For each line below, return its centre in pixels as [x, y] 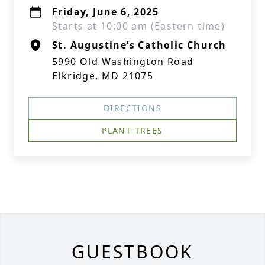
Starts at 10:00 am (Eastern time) [139, 26]
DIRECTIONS [132, 108]
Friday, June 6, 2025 [105, 12]
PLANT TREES [132, 130]
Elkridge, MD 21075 [103, 76]
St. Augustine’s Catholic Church [139, 45]
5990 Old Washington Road [123, 62]
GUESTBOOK [132, 252]
